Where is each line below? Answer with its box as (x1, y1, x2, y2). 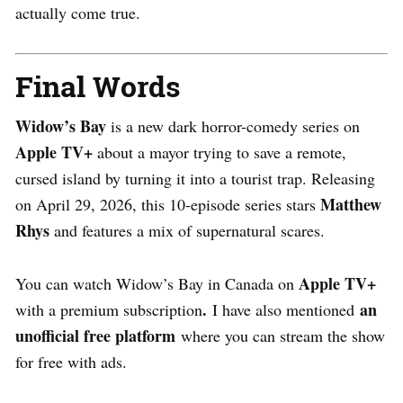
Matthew (320, 192, 381, 216)
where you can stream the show (175, 324, 385, 346)
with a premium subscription (15, 298, 202, 320)
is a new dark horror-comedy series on (106, 114, 360, 137)
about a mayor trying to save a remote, (93, 140, 346, 163)
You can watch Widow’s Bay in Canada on (15, 272, 299, 294)
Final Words (15, 66, 180, 105)
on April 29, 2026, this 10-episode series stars (15, 193, 320, 215)
